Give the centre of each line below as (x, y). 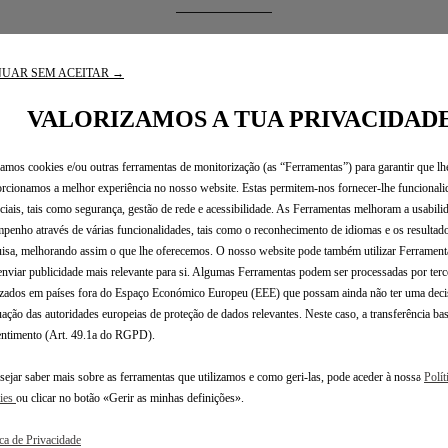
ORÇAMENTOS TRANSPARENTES (173, 406)
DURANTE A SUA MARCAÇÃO (221, 102)
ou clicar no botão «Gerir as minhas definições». (130, 397)
